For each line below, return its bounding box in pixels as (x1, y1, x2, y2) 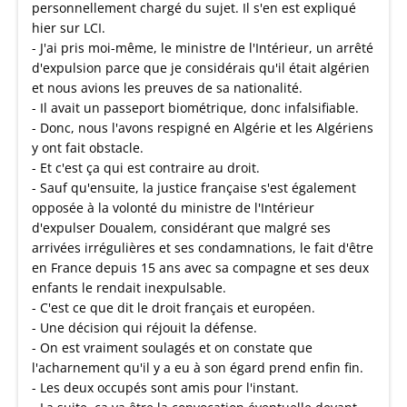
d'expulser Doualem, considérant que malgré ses (32, 219, 331, 236)
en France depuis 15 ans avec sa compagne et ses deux (32, 259, 369, 276)
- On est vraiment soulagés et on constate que (32, 339, 313, 356)
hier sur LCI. (32, 19, 105, 36)
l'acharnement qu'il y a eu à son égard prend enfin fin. (32, 359, 363, 376)
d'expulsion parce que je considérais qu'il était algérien (32, 59, 370, 76)
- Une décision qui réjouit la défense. (32, 319, 257, 336)
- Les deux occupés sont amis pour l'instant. (32, 379, 299, 396)
